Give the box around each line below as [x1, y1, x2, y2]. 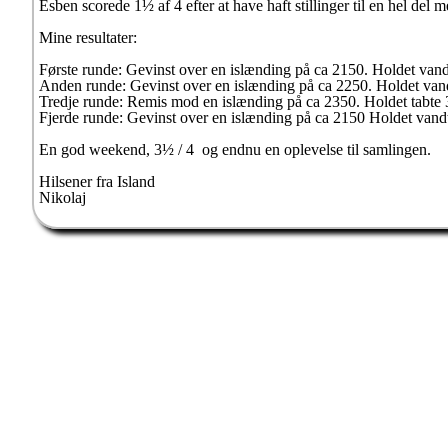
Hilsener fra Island [39, 173, 155, 190]
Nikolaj [39, 189, 86, 206]
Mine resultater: [39, 29, 137, 46]
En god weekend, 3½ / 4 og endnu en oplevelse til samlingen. [39, 141, 431, 158]
